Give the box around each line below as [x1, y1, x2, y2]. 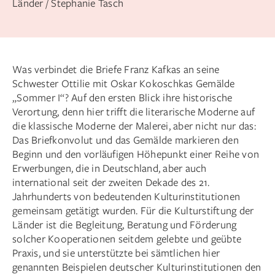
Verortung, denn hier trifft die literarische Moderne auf [12, 104, 255, 118]
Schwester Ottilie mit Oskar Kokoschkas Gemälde [12, 76, 235, 90]
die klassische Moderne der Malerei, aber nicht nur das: [12, 118, 256, 133]
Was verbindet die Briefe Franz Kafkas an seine [12, 61, 220, 76]
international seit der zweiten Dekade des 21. [12, 174, 210, 189]
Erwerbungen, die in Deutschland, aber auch [12, 160, 207, 175]
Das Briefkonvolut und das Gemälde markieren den [12, 132, 239, 147]
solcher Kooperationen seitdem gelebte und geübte [12, 231, 241, 246]
